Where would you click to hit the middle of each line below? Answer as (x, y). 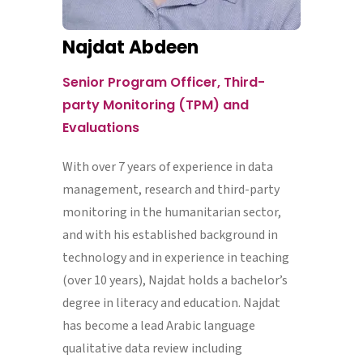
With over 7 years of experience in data (167, 167)
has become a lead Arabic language (158, 326)
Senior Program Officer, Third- (163, 82)
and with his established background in (170, 235)
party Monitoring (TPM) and (155, 105)
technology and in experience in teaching (175, 258)
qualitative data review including (152, 348)
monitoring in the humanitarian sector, (171, 212)
